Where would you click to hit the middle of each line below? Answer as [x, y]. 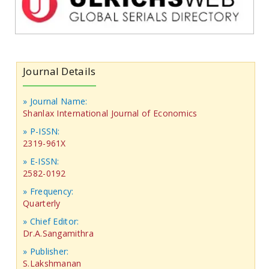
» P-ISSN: [41, 131]
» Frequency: [48, 192]
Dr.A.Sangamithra [58, 234]
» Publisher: [46, 252]
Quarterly [42, 204]
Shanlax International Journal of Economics [110, 113]
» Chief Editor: [52, 222]
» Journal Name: [55, 101]
